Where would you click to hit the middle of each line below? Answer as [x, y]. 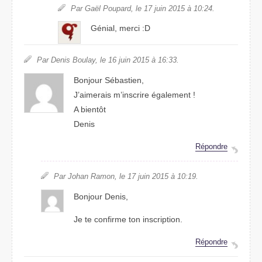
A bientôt [90, 109]
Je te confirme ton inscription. [128, 220]
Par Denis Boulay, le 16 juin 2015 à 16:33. [108, 60]
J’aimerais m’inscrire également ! [135, 94]
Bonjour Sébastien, [109, 80]
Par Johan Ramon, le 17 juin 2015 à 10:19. [126, 177]
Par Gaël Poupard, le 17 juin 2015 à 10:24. [142, 9]
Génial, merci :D [120, 28]
